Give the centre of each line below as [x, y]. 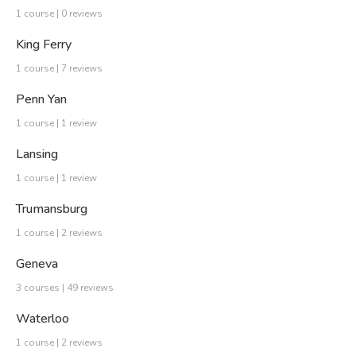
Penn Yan [41, 100]
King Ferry [44, 45]
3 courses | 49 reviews [65, 288]
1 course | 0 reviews [59, 14]
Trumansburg [52, 209]
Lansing [37, 155]
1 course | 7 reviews [59, 69]
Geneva [37, 264]
